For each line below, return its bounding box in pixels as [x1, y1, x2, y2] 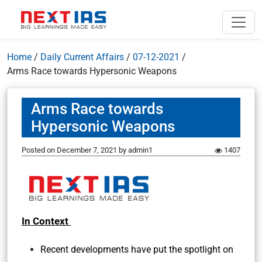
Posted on [22, 146, 57, 154]
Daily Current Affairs [40, 51, 124, 63]
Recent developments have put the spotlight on [40, 244, 233, 255]
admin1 [128, 146, 153, 154]
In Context [22, 215, 71, 227]
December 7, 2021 [57, 146, 117, 154]
